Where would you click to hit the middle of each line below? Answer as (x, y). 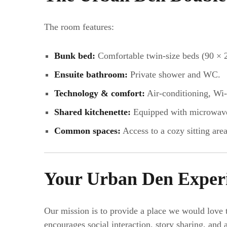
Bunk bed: (74, 55)
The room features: (79, 27)
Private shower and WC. (174, 74)
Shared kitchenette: (92, 112)
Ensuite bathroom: (91, 74)
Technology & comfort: (99, 93)
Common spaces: (87, 130)
